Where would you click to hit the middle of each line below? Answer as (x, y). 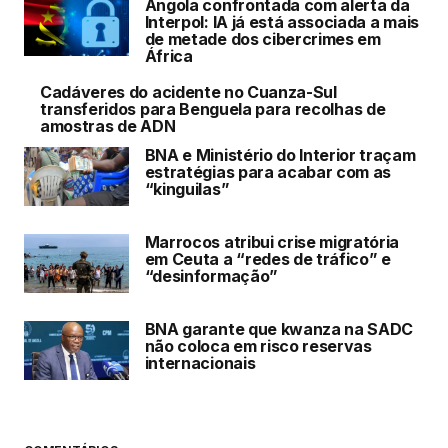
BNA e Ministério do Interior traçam (280, 154)
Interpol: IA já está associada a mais (281, 21)
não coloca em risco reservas (258, 345)
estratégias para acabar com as (268, 171)
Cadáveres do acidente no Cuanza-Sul (188, 91)
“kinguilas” (187, 188)
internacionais (200, 362)
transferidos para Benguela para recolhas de (213, 108)
